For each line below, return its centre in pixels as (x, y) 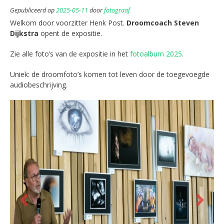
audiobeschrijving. (39, 85)
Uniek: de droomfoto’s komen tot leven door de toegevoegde (110, 74)
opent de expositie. (70, 33)
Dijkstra (24, 33)
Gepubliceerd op (33, 10)
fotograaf (117, 10)
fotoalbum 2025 (156, 54)
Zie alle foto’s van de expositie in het (70, 54)
